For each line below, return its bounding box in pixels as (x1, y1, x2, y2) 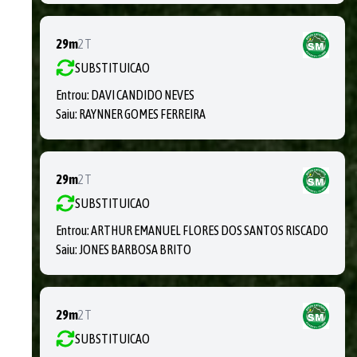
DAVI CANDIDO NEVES (91, 88, 194, 102)
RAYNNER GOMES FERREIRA (79, 107, 206, 121)
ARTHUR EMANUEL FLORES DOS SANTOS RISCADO (91, 223, 328, 237)
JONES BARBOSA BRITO (79, 242, 191, 257)
